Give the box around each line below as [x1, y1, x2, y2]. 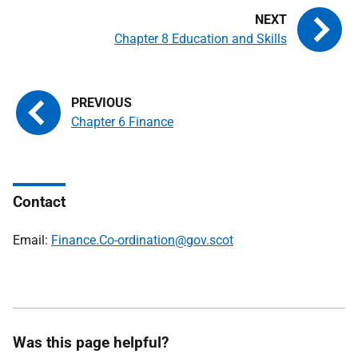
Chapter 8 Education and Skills [114, 31, 287, 46]
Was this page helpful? [13, 333, 169, 352]
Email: [13, 233, 51, 248]
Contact [13, 193, 66, 211]
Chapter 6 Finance [71, 114, 173, 129]
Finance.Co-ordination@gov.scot [51, 233, 233, 248]
